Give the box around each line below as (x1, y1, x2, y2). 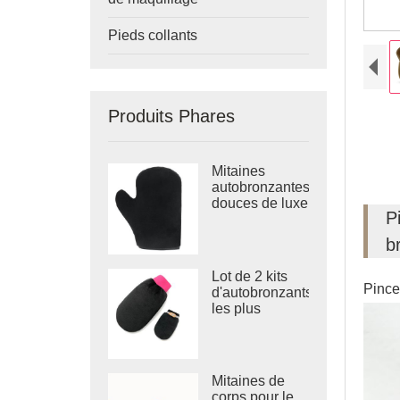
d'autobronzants (212, 284, 313, 300)
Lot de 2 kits (212, 268, 288, 284)
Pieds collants (107, 28, 197, 43)
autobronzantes (212, 179, 311, 195)
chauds (212, 316, 259, 332)
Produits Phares (107, 106, 235, 126)
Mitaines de (212, 373, 286, 389)
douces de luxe (212, 196, 309, 211)
